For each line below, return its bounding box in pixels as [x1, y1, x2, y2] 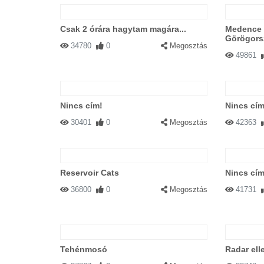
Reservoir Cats [60, 168, 119, 177]
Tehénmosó [60, 245, 107, 254]
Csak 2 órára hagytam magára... [60, 24, 186, 34]
